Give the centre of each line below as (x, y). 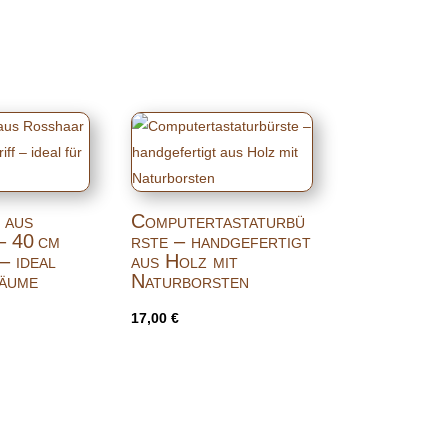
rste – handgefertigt (220, 240)
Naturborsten (189, 280)
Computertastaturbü (217, 220)
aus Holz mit (184, 260)
